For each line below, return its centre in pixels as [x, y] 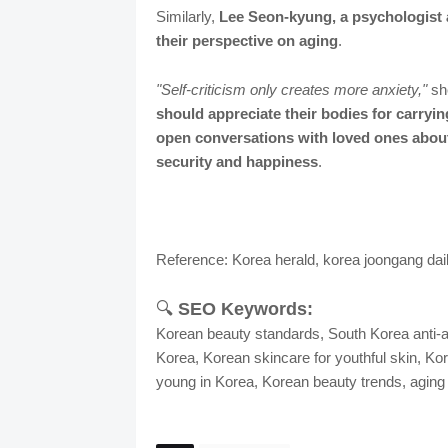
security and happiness [236, 162]
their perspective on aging [246, 41]
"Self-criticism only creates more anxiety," [291, 90]
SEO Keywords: [245, 309]
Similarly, [187, 17]
